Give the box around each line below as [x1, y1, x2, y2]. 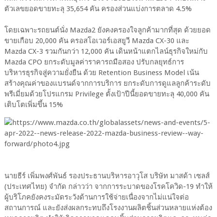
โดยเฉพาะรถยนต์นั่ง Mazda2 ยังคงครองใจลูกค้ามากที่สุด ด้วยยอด [4, 26, 211, 35]
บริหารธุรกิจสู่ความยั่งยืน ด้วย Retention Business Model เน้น [4, 68, 199, 77]
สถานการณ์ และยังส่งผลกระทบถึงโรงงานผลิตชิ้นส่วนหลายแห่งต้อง [4, 203, 212, 213]
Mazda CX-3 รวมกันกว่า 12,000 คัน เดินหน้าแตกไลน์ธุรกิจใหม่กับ [4, 47, 208, 56]
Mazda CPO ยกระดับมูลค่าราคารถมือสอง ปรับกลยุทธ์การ [4, 58, 184, 67]
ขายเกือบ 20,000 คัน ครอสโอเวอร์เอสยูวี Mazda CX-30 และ [4, 36, 189, 46]
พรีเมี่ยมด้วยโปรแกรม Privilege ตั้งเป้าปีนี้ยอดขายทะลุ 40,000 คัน [4, 90, 209, 99]
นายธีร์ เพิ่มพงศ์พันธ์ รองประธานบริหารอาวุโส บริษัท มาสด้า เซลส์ [4, 171, 210, 181]
